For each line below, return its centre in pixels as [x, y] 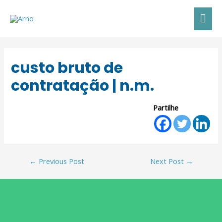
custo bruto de [67, 68]
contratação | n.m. [83, 85]
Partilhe [166, 107]
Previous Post [60, 161]
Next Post [168, 161]
